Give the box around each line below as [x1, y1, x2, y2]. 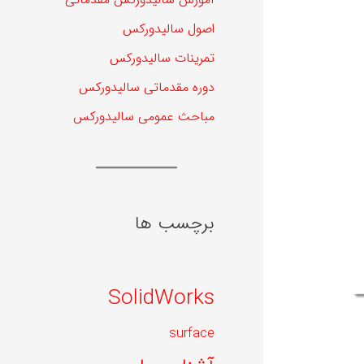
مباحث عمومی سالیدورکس [73, 106, 214, 128]
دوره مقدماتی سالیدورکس [79, 77, 214, 98]
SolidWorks [108, 281, 214, 315]
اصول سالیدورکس [123, 19, 214, 40]
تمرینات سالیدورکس [110, 48, 214, 69]
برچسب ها [135, 209, 214, 237]
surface [169, 322, 214, 344]
